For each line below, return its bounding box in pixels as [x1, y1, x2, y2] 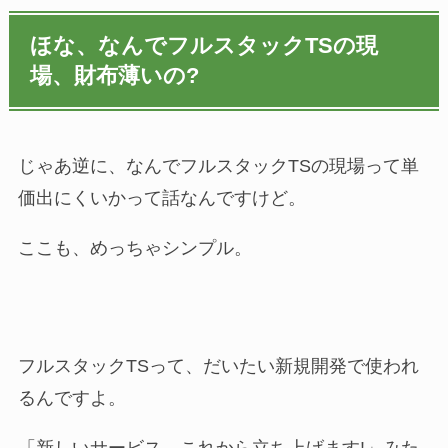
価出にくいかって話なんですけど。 [17, 188, 306, 209]
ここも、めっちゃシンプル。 [17, 238, 252, 259]
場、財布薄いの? [30, 63, 200, 88]
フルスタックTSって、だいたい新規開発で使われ [17, 355, 419, 376]
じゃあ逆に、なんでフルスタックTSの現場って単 [17, 156, 419, 177]
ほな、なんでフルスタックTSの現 [30, 33, 379, 58]
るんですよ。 [17, 387, 126, 408]
